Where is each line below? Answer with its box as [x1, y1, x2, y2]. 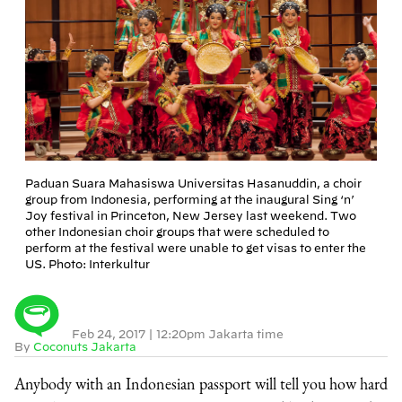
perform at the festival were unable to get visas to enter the [25, 241, 366, 255]
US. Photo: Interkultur [25, 258, 150, 271]
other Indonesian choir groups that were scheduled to [25, 225, 329, 239]
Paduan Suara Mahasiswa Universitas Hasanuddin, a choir [25, 177, 362, 190]
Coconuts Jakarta [33, 340, 136, 354]
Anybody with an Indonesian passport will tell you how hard [14, 373, 388, 395]
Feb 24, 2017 [72, 328, 148, 341]
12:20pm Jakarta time [156, 328, 284, 341]
